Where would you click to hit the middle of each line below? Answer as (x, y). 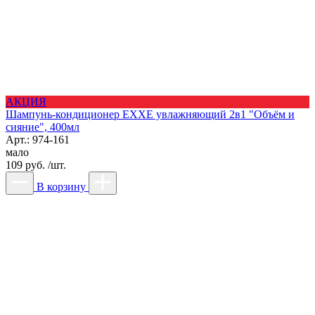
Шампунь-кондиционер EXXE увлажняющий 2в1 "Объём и (150, 114)
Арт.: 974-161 (38, 139)
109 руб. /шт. (36, 165)
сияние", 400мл (43, 127)
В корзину (61, 186)
